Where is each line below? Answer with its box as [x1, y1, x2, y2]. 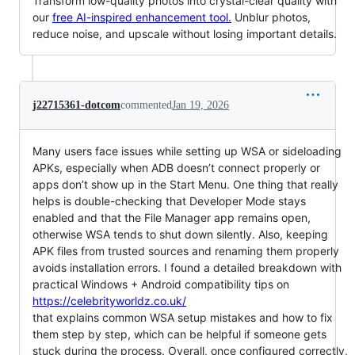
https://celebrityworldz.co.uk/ [32, 293, 186, 307]
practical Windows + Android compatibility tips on [32, 277, 289, 291]
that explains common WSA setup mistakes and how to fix [32, 310, 333, 324]
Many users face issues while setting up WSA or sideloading [32, 143, 342, 158]
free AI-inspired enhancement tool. [52, 10, 231, 24]
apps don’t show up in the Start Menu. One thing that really [32, 177, 338, 191]
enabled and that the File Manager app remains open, [32, 210, 311, 224]
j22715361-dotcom [32, 98, 120, 111]
